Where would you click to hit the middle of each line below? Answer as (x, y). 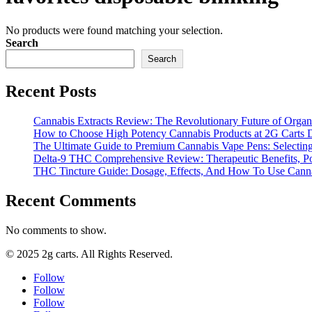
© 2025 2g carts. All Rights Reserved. (89, 253)
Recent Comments (71, 200)
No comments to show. (56, 230)
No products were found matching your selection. (114, 30)
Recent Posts (51, 91)
